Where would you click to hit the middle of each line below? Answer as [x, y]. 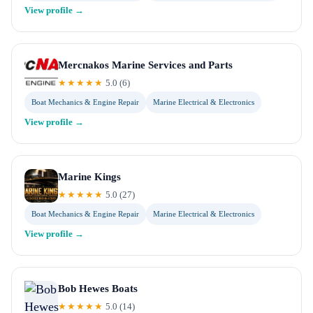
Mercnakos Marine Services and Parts [145, 65]
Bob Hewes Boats [98, 289]
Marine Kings [89, 177]
